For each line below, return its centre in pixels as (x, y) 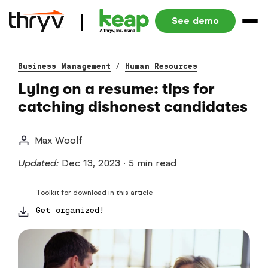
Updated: (40, 163)
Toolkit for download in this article (95, 192)
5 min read (153, 163)
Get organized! (70, 210)
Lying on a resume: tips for (116, 89)
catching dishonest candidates (133, 107)
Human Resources (161, 66)
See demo (195, 21)
